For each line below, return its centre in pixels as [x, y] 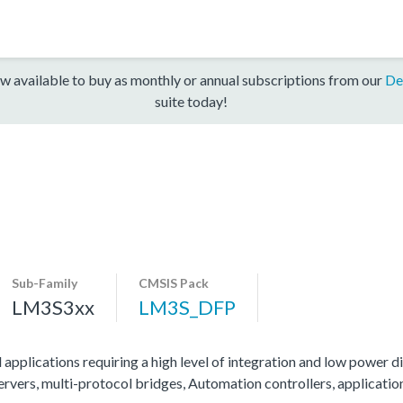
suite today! [191, 101]
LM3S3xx [53, 307]
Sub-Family [45, 282]
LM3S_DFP [187, 307]
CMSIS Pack [174, 282]
